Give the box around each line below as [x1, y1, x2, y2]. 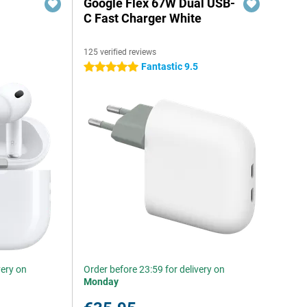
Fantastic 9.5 [141, 61, 199, 72]
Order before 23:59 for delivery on [84, 264, 225, 275]
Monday [84, 276, 119, 287]
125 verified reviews [84, 47, 157, 57]
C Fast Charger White [84, 11, 202, 25]
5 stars [84, 62, 114, 73]
